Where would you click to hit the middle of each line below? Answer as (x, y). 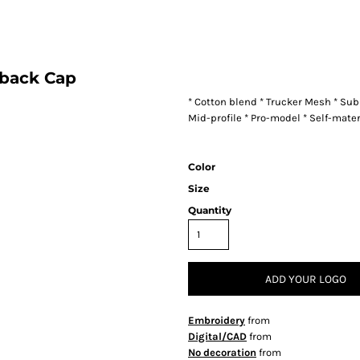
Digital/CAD (217, 336)
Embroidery (217, 320)
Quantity (210, 210)
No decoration (222, 352)
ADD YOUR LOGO (305, 280)
